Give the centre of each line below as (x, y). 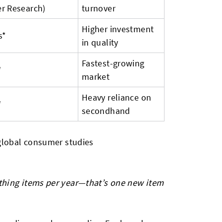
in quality (100, 42)
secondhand (106, 111)
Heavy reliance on (117, 97)
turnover (99, 8)
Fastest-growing (113, 63)
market (96, 77)
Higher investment (118, 29)
